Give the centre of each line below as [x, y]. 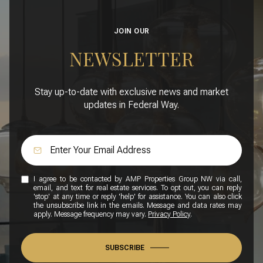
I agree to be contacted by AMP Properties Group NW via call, [138, 179]
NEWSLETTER [131, 58]
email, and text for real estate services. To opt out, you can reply [138, 188]
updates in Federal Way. [131, 105]
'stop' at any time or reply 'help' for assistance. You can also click [138, 197]
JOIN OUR [131, 31]
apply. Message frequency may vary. [91, 215]
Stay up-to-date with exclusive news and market [131, 92]
